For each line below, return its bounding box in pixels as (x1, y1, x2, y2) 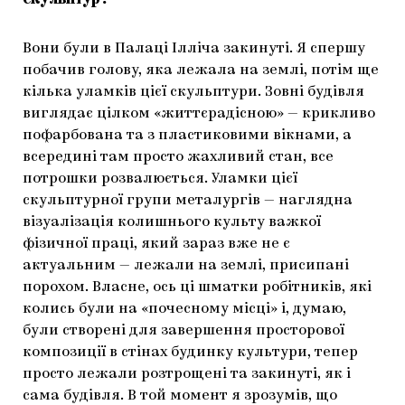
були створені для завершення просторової (23, 324, 344, 339)
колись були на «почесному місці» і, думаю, (23, 302, 346, 317)
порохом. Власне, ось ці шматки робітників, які (23, 280, 372, 296)
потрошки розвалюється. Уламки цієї (23, 172, 297, 187)
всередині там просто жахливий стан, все (23, 150, 334, 165)
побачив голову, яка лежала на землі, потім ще (23, 63, 379, 79)
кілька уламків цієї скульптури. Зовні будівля (23, 85, 364, 100)
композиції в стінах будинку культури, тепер (23, 345, 358, 361)
